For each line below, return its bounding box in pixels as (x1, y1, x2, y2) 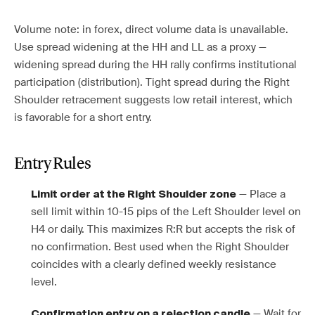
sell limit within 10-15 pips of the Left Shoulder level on (31, 205, 301, 219)
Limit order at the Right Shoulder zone (31, 189, 236, 200)
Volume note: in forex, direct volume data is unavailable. (14, 22, 288, 37)
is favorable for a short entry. (14, 110, 152, 124)
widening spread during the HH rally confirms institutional (14, 58, 297, 72)
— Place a (236, 187, 285, 201)
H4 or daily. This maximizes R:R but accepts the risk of (31, 222, 295, 236)
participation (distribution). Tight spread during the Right (14, 75, 290, 89)
